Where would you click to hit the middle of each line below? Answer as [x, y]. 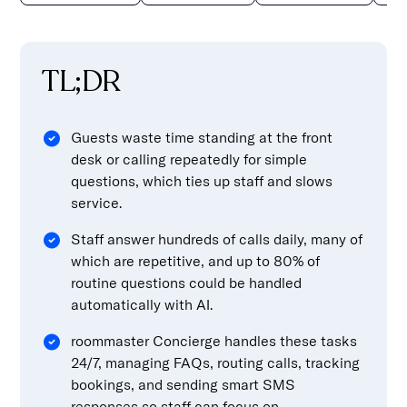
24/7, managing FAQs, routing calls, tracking [216, 362]
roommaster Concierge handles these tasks [214, 340]
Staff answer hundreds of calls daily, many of [217, 238]
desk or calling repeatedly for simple [189, 159]
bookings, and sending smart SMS [184, 384]
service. [97, 202]
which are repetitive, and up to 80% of [196, 260]
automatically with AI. [142, 304]
